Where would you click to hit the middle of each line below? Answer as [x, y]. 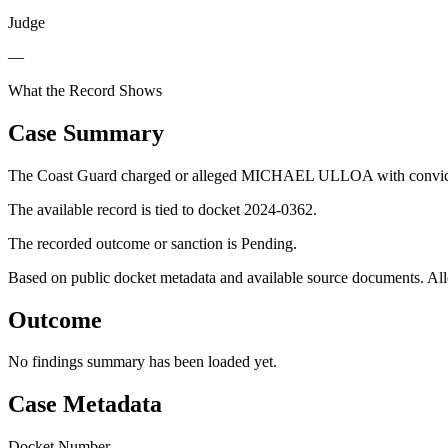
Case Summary [86, 132]
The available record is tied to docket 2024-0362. [162, 209]
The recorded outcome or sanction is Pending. [152, 243]
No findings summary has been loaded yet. [142, 362]
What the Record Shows [85, 90]
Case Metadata [85, 404]
